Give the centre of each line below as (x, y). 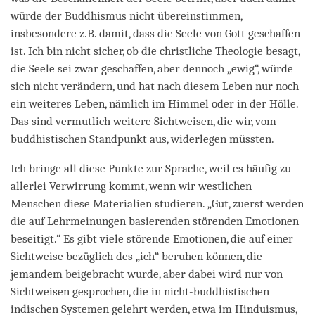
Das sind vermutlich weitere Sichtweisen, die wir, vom (143, 121)
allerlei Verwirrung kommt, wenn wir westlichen (131, 186)
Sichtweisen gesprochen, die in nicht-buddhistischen (140, 291)
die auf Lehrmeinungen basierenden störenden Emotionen (155, 221)
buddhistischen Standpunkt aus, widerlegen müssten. (142, 139)
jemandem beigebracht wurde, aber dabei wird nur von (147, 274)
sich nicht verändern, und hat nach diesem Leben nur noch (155, 86)
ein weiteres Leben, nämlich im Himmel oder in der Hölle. (154, 103)
